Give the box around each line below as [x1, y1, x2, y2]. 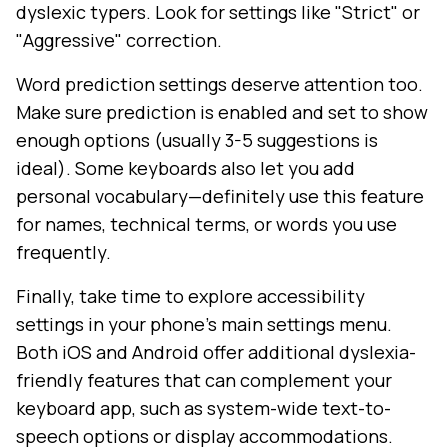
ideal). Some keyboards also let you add [16, 156, 355, 181]
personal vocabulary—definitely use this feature [16, 184, 424, 209]
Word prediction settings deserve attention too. [16, 72, 423, 97]
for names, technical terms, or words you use [16, 212, 397, 237]
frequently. [16, 240, 111, 265]
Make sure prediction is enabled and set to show [16, 100, 428, 125]
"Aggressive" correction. [16, 28, 222, 53]
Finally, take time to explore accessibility [16, 284, 365, 309]
